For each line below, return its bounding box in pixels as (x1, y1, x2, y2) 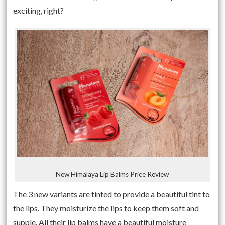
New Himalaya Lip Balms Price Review (56, 170, 169, 179)
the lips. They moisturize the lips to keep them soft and (13, 203, 199, 213)
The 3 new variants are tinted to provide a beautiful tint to (13, 189, 210, 199)
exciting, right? (13, 6, 64, 16)
